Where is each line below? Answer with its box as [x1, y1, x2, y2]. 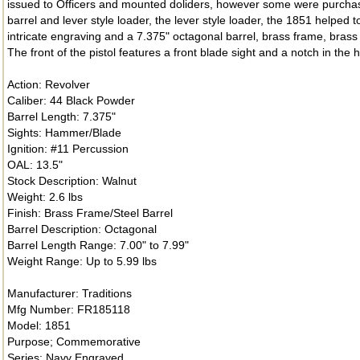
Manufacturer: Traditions [7, 287, 132, 300]
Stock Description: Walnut [7, 174, 137, 187]
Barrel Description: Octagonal [7, 223, 157, 235]
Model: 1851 [7, 319, 71, 332]
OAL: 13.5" [7, 158, 63, 171]
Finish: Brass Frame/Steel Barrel [7, 207, 173, 219]
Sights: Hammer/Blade [7, 126, 121, 139]
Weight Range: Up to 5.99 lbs [7, 255, 157, 268]
